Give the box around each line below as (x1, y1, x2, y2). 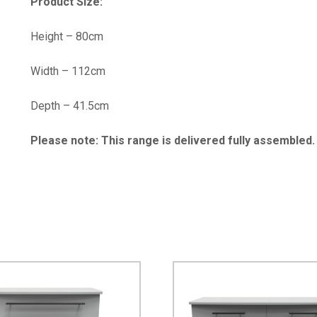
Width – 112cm (30, 64, 105, 78)
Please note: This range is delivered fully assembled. (30, 133, 315, 147)
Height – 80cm (30, 29, 103, 43)
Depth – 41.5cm (30, 98, 109, 113)
